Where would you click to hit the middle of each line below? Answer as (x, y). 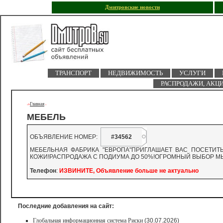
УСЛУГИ (192, 73)
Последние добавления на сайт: (66, 206)
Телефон (43, 171)
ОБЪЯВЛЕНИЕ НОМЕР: (65, 137)
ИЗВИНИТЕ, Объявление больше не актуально (129, 171)
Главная (37, 104)
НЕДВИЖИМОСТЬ (135, 73)
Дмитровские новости (132, 7)
